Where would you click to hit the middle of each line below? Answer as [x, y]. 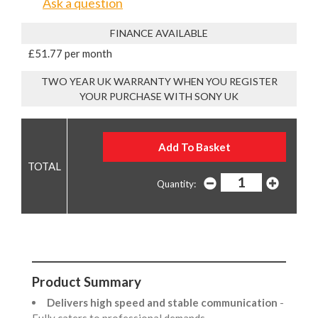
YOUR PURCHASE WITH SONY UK [159, 97]
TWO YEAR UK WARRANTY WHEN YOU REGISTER [159, 82]
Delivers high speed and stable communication [163, 303]
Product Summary [87, 281]
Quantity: [176, 183]
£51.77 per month [70, 54]
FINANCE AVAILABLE [159, 33]
